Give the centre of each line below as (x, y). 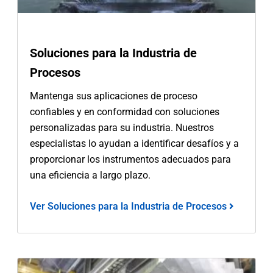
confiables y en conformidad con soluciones (125, 112)
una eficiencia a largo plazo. (90, 175)
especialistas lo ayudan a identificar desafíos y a (135, 143)
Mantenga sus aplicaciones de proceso (114, 96)
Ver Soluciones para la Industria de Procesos (130, 206)
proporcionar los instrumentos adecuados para (131, 159)
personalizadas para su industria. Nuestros (122, 127)
